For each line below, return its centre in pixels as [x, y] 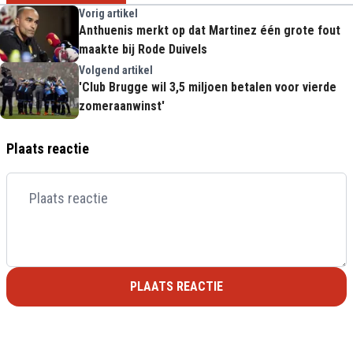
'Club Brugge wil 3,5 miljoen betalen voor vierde [208, 87]
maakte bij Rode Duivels [143, 49]
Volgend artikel [116, 70]
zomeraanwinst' [122, 106]
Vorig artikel [108, 13]
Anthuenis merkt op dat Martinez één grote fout [210, 30]
